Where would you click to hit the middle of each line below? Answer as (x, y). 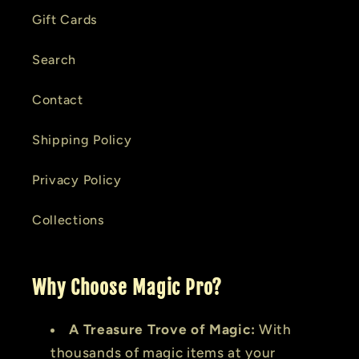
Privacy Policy (77, 179)
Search (54, 59)
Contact (58, 99)
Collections (69, 220)
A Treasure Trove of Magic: (162, 330)
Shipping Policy (82, 139)
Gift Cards (65, 19)
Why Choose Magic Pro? (127, 288)
